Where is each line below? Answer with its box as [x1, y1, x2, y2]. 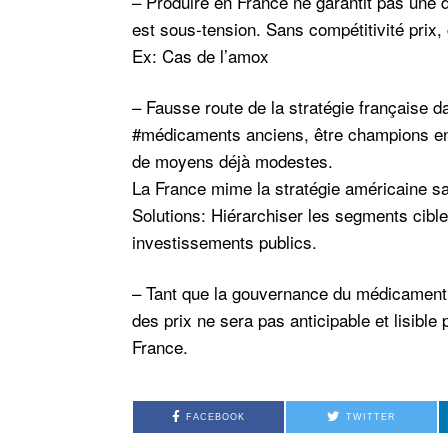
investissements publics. [132, 228, 317, 254]
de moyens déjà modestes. [132, 147, 333, 173]
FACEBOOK [186, 411, 246, 422]
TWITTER [345, 411, 396, 422]
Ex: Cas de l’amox [132, 42, 269, 68]
